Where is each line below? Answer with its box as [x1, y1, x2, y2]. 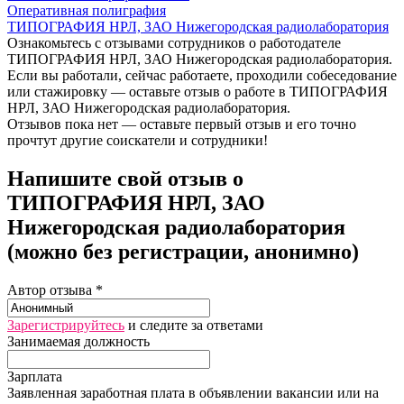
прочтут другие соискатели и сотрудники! [7, 132, 268, 148]
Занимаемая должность [7, 333, 150, 349]
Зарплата [7, 368, 62, 384]
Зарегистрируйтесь [7, 317, 124, 333]
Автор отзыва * [7, 281, 103, 298]
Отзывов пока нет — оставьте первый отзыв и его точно [7, 115, 356, 132]
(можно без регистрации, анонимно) [7, 239, 359, 263]
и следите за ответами [124, 317, 263, 333]
